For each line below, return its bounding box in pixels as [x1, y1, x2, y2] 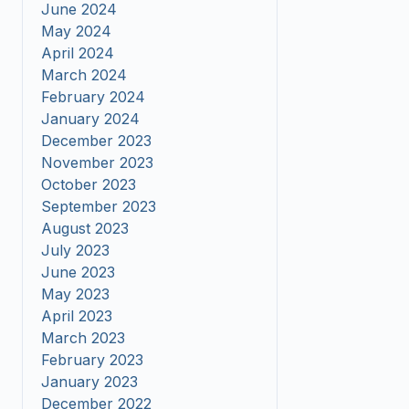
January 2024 [41, 110, 140, 128]
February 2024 [41, 88, 145, 106]
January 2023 [41, 372, 138, 391]
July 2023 [41, 241, 110, 259]
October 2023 [41, 175, 136, 194]
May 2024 [41, 22, 111, 40]
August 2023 [41, 219, 129, 237]
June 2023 [41, 263, 115, 281]
